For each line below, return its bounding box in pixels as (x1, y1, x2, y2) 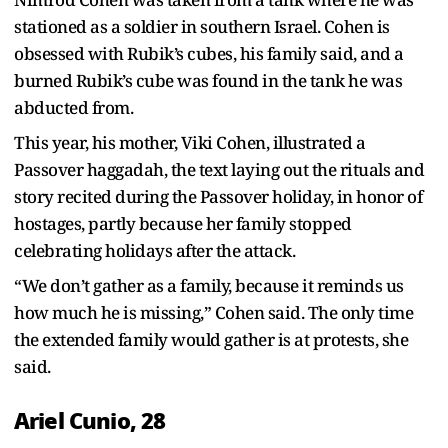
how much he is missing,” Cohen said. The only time (14, 300, 413, 324)
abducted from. (14, 95, 137, 119)
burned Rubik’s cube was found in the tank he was (14, 68, 402, 92)
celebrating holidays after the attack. (14, 238, 299, 262)
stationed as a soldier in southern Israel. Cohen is (14, 14, 390, 38)
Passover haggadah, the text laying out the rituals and (14, 157, 424, 181)
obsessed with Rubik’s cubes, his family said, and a (14, 41, 404, 65)
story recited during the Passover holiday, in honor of (14, 184, 422, 208)
